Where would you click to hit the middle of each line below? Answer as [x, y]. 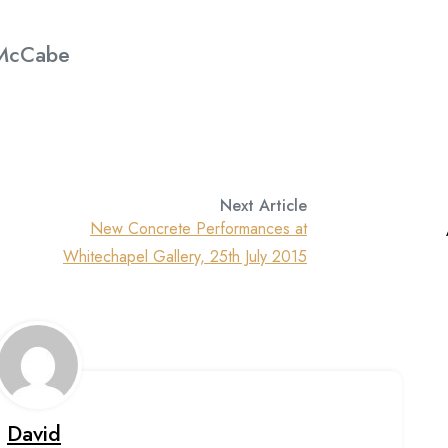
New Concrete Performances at [198, 229]
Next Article [263, 206]
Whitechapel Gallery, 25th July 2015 [185, 257]
